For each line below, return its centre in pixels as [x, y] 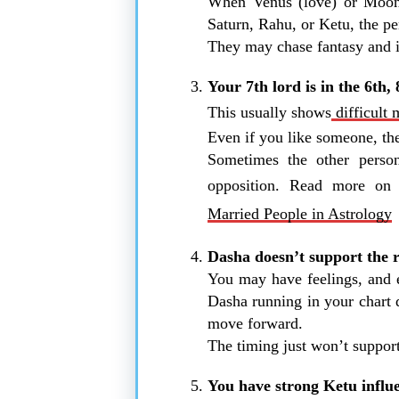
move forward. [255, 323]
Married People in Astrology [300, 213]
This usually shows [269, 112]
